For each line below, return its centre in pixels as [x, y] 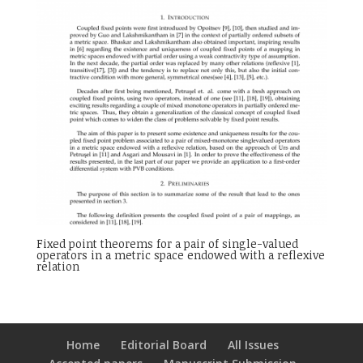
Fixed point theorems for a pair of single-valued [167, 244]
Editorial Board [163, 344]
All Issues [253, 344]
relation [58, 267]
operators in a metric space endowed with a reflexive [180, 255]
